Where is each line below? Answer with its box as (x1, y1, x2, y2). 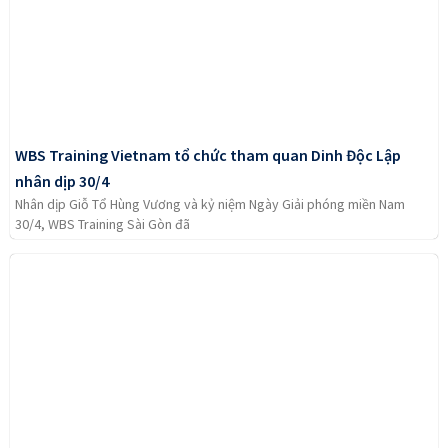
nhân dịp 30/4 (15, 171, 109, 192)
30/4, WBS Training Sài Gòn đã (15, 215, 190, 234)
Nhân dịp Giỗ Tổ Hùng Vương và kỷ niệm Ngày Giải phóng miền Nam (15, 195, 405, 214)
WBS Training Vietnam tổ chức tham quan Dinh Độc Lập (15, 145, 401, 166)
